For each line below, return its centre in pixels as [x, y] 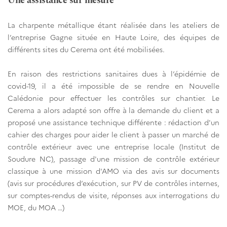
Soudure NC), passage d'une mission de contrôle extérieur [113, 159]
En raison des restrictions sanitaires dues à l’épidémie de [113, 74]
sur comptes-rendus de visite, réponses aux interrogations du [113, 195]
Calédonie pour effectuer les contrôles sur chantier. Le [113, 98]
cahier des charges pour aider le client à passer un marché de [113, 135]
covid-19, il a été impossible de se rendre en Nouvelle [113, 86]
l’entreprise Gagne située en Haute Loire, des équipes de [113, 37]
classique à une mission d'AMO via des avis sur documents [113, 171]
